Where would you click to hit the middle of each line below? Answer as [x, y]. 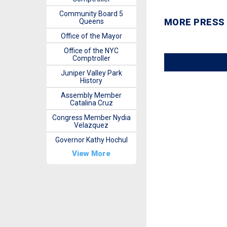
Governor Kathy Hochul [91, 140]
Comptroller [91, 58]
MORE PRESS [194, 22]
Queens [91, 21]
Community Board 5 [91, 14]
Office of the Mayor [91, 36]
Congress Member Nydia [91, 118]
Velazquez [91, 125]
